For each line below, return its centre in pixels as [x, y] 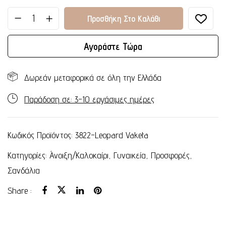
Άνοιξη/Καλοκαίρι [79, 155]
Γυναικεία [130, 155]
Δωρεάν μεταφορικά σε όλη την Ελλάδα [93, 77]
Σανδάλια [24, 170]
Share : [20, 190]
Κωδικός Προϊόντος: [41, 135]
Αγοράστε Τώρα [113, 46]
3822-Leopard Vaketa [112, 135]
